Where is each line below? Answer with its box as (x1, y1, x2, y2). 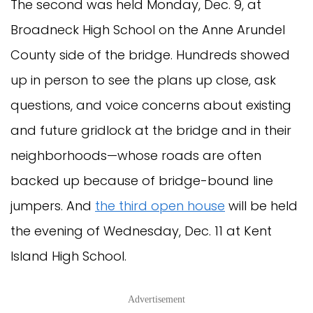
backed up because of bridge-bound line (10, 171, 273, 189)
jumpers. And (10, 196, 95, 214)
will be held (225, 196, 298, 214)
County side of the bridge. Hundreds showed (10, 45, 290, 64)
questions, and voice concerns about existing (10, 96, 291, 114)
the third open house (95, 196, 225, 214)
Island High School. (10, 247, 126, 265)
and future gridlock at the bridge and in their (10, 121, 291, 139)
